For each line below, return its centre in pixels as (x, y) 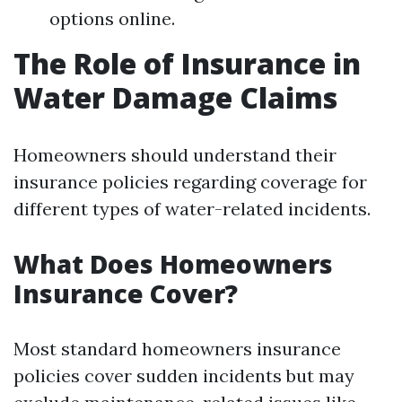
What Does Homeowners (173, 263)
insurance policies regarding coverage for (190, 181)
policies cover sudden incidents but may (184, 375)
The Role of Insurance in (187, 63)
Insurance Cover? (126, 293)
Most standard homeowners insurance (177, 348)
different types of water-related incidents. (192, 208)
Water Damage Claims (175, 97)
